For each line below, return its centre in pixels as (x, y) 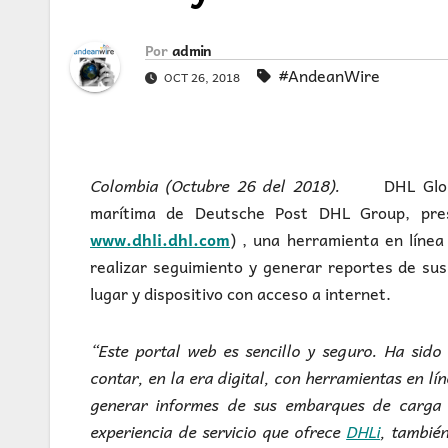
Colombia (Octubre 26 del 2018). (237, 185)
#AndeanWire (329, 75)
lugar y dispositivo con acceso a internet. (240, 293)
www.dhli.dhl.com (160, 239)
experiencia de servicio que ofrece (218, 431)
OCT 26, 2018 (202, 77)
